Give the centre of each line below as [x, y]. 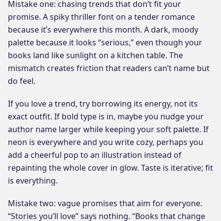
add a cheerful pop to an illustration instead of [95, 155]
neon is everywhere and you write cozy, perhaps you [106, 142]
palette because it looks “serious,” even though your [105, 42]
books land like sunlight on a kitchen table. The [95, 55]
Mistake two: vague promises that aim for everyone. [105, 203]
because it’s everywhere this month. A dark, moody [103, 29]
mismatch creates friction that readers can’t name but [109, 68]
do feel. [22, 81]
